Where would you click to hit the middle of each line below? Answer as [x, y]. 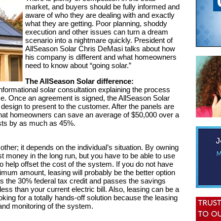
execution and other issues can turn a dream [96, 32]
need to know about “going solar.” [78, 65]
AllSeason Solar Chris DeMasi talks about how [100, 49]
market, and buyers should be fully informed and [102, 7]
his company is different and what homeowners [101, 57]
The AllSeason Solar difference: [79, 81]
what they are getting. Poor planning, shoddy [96, 23]
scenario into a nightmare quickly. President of [99, 40]
